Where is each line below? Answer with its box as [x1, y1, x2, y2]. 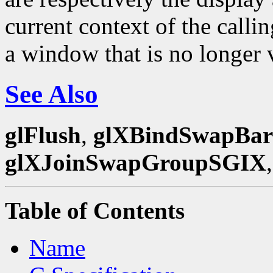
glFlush [5, 121, 81, 148]
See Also [5, 79, 98, 108]
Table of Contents [5, 197, 185, 224]
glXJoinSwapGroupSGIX [5, 149, 266, 175]
